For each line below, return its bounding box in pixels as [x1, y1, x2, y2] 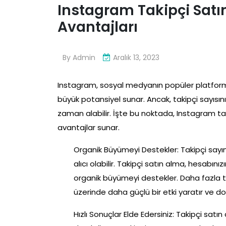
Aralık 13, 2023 [113, 52, 159, 63]
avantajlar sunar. [58, 122, 120, 133]
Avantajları [58, 17, 138, 37]
